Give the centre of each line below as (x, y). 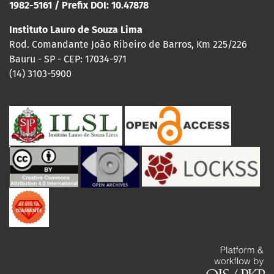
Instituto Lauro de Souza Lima (76, 30)
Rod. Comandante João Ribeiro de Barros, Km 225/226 (128, 45)
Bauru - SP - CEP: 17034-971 (68, 59)
